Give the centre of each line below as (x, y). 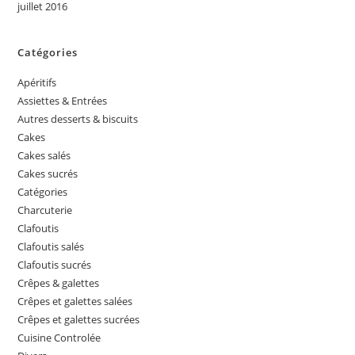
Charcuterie (45, 210)
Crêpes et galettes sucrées (79, 320)
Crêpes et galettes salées (75, 302)
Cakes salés (44, 156)
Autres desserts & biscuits (78, 119)
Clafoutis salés (51, 247)
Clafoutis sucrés (55, 265)
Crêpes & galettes (59, 283)
